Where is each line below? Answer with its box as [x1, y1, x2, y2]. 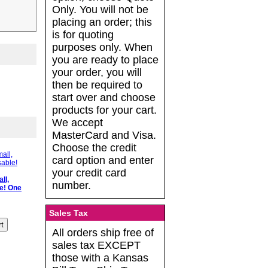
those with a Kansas [52, 252, 148, 264]
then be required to [52, 79, 142, 92]
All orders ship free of [52, 227, 154, 239]
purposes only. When [52, 41, 153, 54]
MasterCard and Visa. [52, 129, 156, 142]
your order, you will [52, 66, 142, 79]
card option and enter [52, 154, 154, 167]
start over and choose [52, 92, 156, 104]
